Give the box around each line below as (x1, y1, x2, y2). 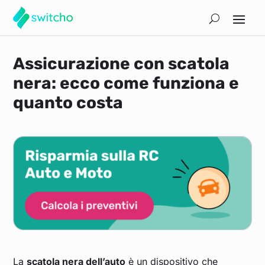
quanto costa (13, 93, 124, 112)
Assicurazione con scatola (13, 54, 230, 73)
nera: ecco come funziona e (13, 73, 240, 93)
